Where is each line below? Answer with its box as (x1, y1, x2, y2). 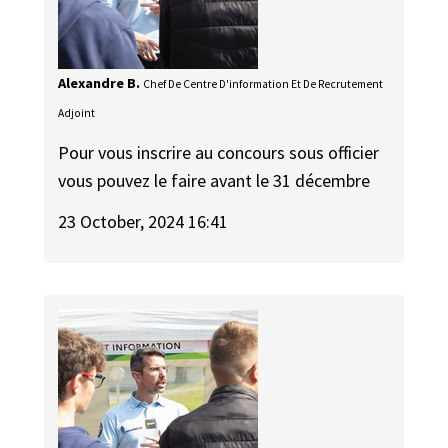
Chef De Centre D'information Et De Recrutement (143, 76, 384, 91)
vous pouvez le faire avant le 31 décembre (58, 169, 371, 193)
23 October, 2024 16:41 (58, 210, 229, 234)
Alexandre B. (58, 73, 141, 92)
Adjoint (58, 105, 96, 120)
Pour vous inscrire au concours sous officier (58, 141, 380, 165)
